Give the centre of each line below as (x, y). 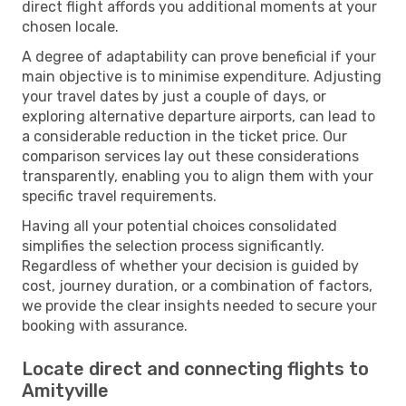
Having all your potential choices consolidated (179, 226)
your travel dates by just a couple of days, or (174, 96)
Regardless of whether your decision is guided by (190, 266)
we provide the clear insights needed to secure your (199, 305)
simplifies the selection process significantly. (173, 246)
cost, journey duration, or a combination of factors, (197, 285)
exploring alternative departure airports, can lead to (198, 116)
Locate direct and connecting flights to (195, 368)
